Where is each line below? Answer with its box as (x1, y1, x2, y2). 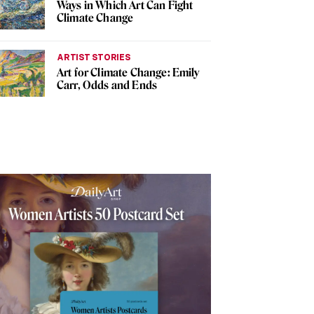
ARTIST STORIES (57, 52, 130, 63)
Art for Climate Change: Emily (57, 66, 200, 80)
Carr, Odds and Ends (57, 78, 158, 93)
